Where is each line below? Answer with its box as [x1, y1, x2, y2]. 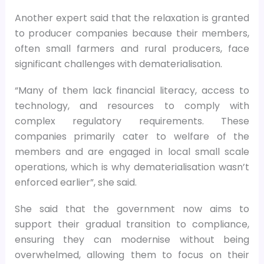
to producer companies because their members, [14, 26, 250, 40]
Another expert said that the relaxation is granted [14, 11, 250, 25]
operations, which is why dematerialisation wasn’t [14, 160, 250, 174]
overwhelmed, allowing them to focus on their [14, 248, 250, 262]
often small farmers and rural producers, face [14, 41, 250, 55]
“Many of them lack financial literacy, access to [14, 83, 250, 97]
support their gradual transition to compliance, [14, 217, 250, 232]
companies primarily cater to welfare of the [14, 129, 250, 143]
